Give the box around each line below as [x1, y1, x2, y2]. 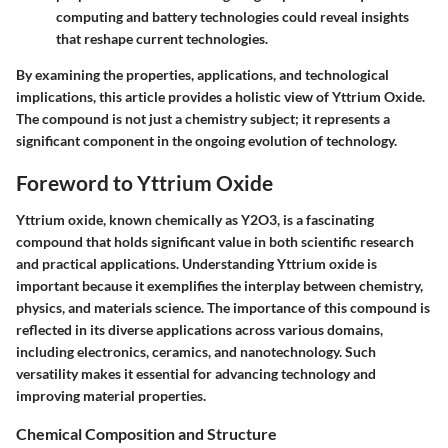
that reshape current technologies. [56, 29, 268, 47]
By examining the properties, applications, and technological [16, 65, 389, 83]
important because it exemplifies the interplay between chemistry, [16, 277, 423, 295]
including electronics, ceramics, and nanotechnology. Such [16, 343, 376, 361]
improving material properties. [16, 387, 206, 405]
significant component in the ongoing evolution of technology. [16, 131, 397, 149]
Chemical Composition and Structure [16, 424, 277, 444]
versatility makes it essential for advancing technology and [16, 365, 376, 383]
